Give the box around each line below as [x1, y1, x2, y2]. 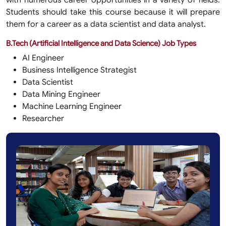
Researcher [22, 114, 64, 124]
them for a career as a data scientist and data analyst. [6, 19, 206, 29]
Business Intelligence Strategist [22, 65, 137, 75]
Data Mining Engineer [22, 89, 100, 99]
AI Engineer [22, 53, 64, 63]
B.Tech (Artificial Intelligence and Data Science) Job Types [6, 39, 196, 48]
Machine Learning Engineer [22, 101, 122, 111]
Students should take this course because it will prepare [6, 7, 220, 17]
